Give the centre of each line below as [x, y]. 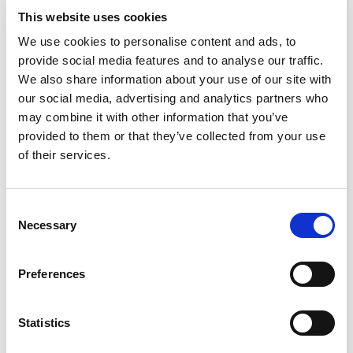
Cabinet [87, 222]
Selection [30, 228]
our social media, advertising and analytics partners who [173, 98]
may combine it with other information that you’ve [153, 117]
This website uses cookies [93, 17]
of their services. [64, 155]
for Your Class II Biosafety [160, 200]
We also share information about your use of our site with [175, 79]
